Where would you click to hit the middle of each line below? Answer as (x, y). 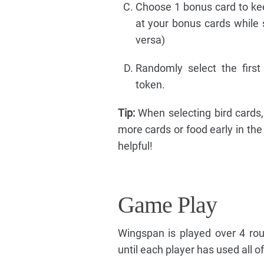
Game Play (167, 205)
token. (150, 85)
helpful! (135, 146)
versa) (150, 40)
